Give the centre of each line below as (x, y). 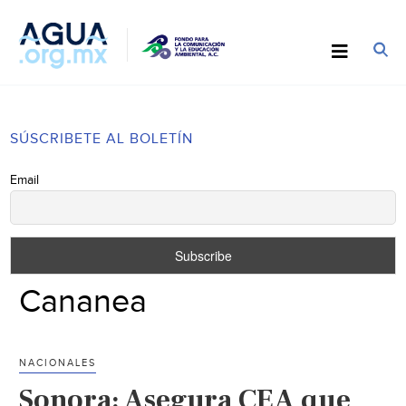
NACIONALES (58, 362)
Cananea (83, 301)
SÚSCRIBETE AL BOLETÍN (102, 139)
